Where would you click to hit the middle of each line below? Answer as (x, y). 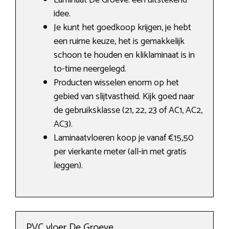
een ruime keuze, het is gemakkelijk (119, 42)
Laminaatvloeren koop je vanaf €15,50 (124, 138)
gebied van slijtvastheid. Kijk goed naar (124, 97)
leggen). (68, 166)
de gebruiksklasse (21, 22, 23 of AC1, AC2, (128, 111)
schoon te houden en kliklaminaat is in (124, 55)
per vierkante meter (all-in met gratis (120, 152)
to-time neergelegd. (90, 69)
